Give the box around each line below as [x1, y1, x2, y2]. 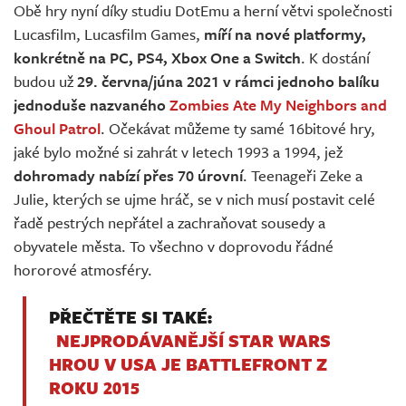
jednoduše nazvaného [14, 93, 169, 117]
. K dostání [301, 46, 370, 70]
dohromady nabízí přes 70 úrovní [14, 164, 243, 188]
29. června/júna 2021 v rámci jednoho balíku [77, 70, 380, 93]
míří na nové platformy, [204, 23, 366, 46]
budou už [14, 70, 77, 93]
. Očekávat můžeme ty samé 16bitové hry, [101, 117, 375, 140]
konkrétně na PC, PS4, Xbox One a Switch [14, 46, 301, 70]
